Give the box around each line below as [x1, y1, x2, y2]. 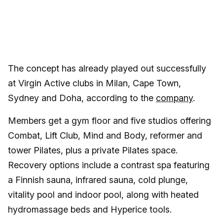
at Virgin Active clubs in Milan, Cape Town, [8, 78, 181, 89]
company [156, 93, 193, 104]
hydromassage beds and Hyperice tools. [8, 204, 174, 215]
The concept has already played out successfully [8, 63, 206, 74]
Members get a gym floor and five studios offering [8, 115, 211, 126]
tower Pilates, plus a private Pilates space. [8, 145, 178, 156]
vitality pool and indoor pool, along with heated [8, 189, 199, 200]
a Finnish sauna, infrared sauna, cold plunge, [8, 175, 188, 185]
